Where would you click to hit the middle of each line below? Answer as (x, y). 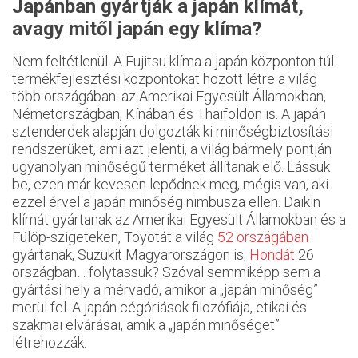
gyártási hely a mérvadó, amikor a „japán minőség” (165, 290)
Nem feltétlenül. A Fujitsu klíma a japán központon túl (173, 61)
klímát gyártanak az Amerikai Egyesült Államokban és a (179, 219)
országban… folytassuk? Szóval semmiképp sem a (166, 272)
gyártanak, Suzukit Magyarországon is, (131, 255)
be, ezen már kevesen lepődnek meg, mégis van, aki (170, 184)
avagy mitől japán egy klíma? (137, 29)
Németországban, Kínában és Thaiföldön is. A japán (169, 114)
